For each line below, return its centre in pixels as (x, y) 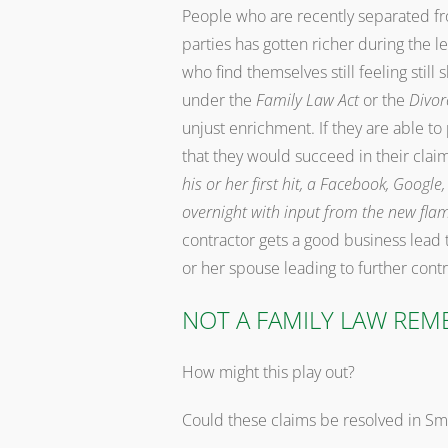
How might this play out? (268, 372)
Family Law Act (307, 100)
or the (384, 100)
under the (219, 100)
